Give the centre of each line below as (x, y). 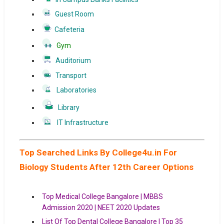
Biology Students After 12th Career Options (106, 167)
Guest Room (82, 14)
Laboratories (84, 90)
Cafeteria (68, 29)
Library (67, 107)
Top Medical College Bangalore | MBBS (102, 196)
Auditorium (82, 60)
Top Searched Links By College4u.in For (98, 152)
